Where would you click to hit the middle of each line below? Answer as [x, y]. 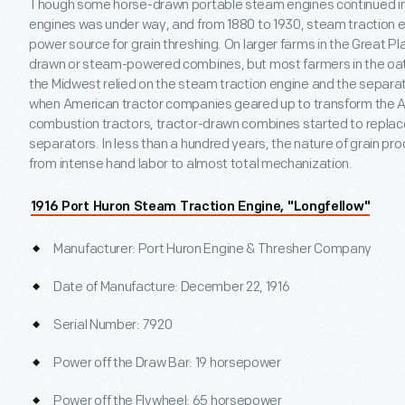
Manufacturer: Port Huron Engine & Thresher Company [212, 249]
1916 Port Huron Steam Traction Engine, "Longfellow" [200, 207]
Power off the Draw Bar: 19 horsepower [167, 363]
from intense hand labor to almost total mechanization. [191, 164]
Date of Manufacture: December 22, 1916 [172, 287]
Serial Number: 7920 [113, 325]
